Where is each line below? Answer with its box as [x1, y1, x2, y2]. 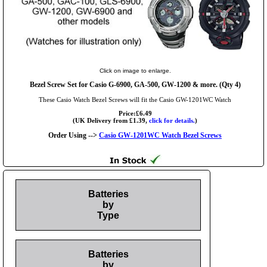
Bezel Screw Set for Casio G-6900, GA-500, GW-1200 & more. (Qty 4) [29, 80, 241, 89]
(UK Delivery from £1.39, [73, 117, 149, 125]
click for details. [149, 117, 195, 125]
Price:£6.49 [118, 110, 152, 117]
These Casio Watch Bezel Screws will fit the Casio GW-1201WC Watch [39, 96, 231, 104]
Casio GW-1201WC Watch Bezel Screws [99, 131, 222, 140]
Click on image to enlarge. [99, 67, 171, 74]
